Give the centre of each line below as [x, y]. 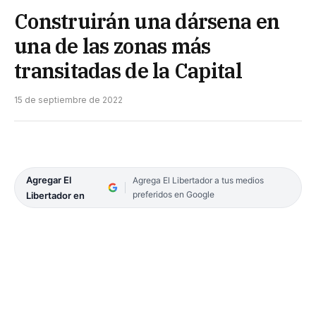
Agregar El [49, 180]
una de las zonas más [113, 45]
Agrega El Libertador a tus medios [198, 180]
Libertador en [55, 195]
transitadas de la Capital [128, 70]
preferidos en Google [173, 194]
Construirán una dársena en [147, 21]
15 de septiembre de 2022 [68, 99]
